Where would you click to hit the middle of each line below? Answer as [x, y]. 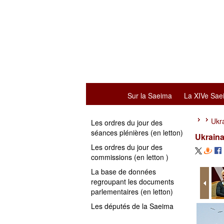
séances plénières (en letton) [137, 132]
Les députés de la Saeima [132, 206]
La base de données [123, 171]
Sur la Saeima [150, 95]
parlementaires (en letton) [132, 191]
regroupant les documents [132, 181]
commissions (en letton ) [130, 157]
